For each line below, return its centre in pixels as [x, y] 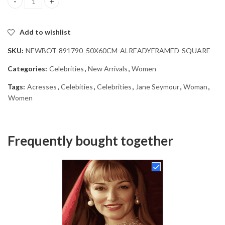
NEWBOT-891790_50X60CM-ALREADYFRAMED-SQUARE [118, 50]
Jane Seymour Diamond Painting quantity [76, 6]
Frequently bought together [90, 140]
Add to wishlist [45, 32]
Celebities [77, 86]
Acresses [42, 86]
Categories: [28, 68]
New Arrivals [108, 68]
